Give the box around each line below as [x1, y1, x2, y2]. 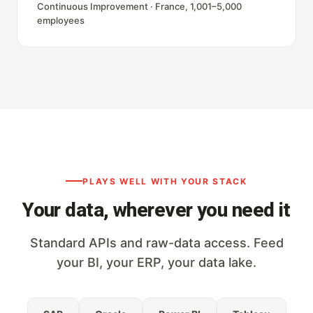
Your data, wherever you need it [22, 198, 291, 221]
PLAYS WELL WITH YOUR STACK [82, 175, 247, 187]
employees [37, 15, 85, 27]
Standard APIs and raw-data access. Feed [29, 235, 284, 250]
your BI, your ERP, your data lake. [57, 254, 256, 270]
